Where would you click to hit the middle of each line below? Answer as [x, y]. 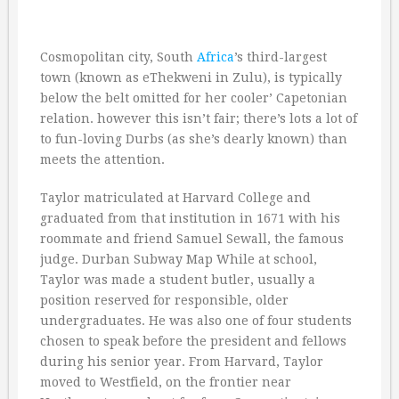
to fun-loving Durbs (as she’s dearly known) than [194, 139]
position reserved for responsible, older [164, 300]
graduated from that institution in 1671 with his [190, 218]
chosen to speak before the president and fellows [193, 341]
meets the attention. [102, 159]
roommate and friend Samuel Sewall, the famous [192, 239]
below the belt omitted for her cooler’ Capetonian [194, 98]
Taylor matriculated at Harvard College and [175, 198]
